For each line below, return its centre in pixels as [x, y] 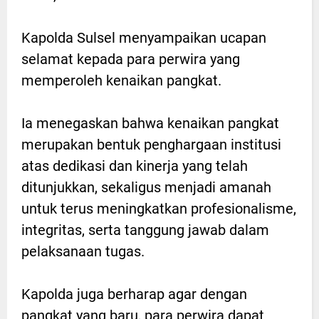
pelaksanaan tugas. [83, 252]
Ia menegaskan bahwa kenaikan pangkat [150, 124]
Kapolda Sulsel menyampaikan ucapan [144, 38]
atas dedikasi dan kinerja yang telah [135, 166]
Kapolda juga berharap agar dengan [134, 294]
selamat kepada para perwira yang [131, 59]
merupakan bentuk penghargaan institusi [151, 145]
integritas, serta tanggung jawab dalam [145, 230]
